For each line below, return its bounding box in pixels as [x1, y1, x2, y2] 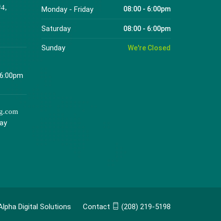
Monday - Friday [41, 4, 93, 14]
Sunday [41, 43, 65, 52]
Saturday [41, 24, 71, 33]
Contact [83, 202, 112, 211]
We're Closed [128, 43, 171, 52]
